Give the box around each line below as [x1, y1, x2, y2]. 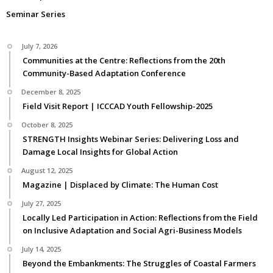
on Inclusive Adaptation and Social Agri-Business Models [23, 224, 242, 236]
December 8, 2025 [21, 87, 80, 96]
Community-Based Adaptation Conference [23, 67, 186, 79]
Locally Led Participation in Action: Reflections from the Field [23, 211, 258, 223]
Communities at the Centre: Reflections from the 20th [23, 54, 225, 66]
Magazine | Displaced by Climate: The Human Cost [23, 179, 218, 190]
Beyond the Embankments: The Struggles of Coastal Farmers [23, 257, 256, 269]
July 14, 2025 [21, 244, 61, 253]
